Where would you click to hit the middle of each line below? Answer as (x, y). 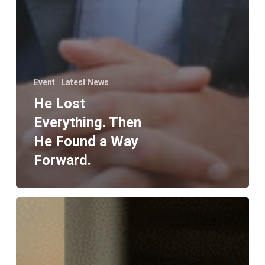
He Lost (59, 104)
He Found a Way (86, 142)
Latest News (85, 83)
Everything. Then (87, 123)
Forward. (62, 161)
